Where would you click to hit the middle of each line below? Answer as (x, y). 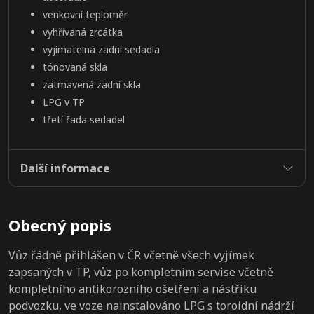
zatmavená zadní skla (92, 85)
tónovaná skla (75, 67)
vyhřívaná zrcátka (83, 32)
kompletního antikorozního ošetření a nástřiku (132, 289)
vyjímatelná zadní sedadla (101, 50)
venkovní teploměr (85, 15)
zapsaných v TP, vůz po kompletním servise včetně (141, 272)
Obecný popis (60, 226)
